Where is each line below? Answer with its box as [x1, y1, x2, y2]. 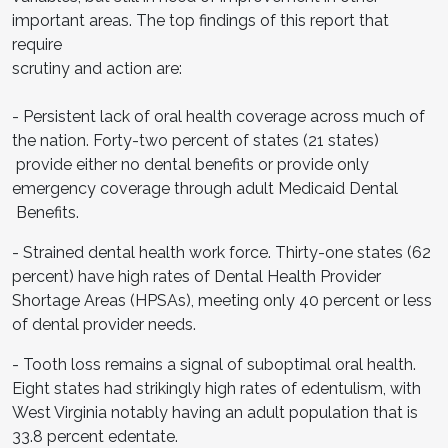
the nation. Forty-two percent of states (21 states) [12, 130, 379, 150]
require [12, 34, 66, 54]
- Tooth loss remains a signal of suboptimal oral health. [12, 354, 416, 374]
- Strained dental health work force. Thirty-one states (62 [12, 242, 431, 262]
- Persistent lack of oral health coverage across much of [12, 106, 425, 126]
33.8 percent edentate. [12, 426, 182, 446]
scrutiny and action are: [12, 58, 186, 78]
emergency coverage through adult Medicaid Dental [12, 178, 398, 198]
